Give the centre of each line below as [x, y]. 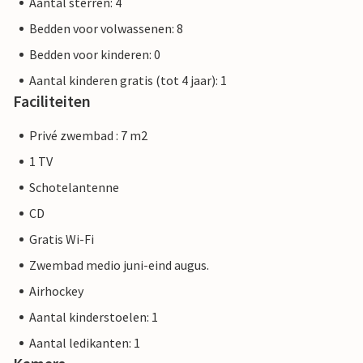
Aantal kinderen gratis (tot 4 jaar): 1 [128, 80]
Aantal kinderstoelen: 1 [94, 317]
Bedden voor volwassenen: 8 [106, 28]
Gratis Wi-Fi [62, 239]
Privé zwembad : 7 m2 [88, 135]
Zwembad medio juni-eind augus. [119, 265]
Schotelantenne [74, 187]
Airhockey [56, 291]
